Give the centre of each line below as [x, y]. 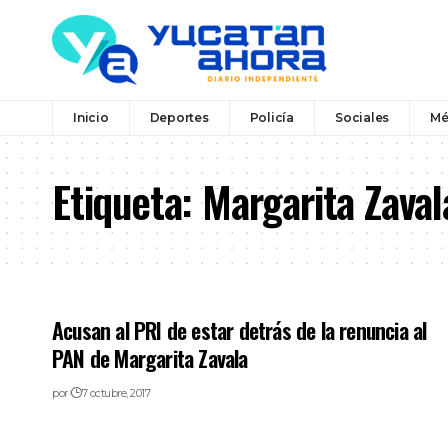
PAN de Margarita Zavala [150, 357]
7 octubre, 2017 [116, 392]
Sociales [362, 117]
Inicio [91, 117]
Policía [271, 117]
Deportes [179, 117]
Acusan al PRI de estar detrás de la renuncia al [239, 329]
